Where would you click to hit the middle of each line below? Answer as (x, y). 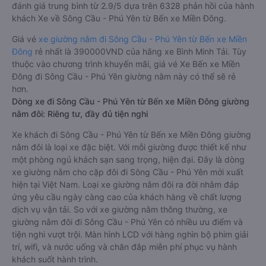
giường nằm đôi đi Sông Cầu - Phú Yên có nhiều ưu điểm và (127, 222)
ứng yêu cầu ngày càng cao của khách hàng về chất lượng (127, 197)
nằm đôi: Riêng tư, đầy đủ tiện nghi (80, 114)
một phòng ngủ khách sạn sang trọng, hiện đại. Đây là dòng (128, 159)
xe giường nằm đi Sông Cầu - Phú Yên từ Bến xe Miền (143, 39)
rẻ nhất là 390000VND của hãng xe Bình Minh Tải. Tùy (141, 51)
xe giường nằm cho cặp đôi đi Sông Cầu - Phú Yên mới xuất (128, 172)
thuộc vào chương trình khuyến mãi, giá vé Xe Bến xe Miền (126, 64)
